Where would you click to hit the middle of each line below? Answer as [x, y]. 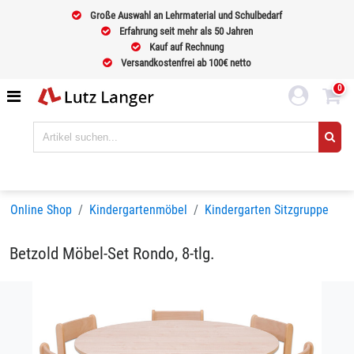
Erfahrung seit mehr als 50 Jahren [185, 31]
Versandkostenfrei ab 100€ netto [185, 63]
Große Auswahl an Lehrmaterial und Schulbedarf [186, 15]
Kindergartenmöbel [138, 210]
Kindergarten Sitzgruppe [267, 210]
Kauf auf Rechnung [185, 47]
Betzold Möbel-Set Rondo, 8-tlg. [112, 254]
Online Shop [41, 210]
